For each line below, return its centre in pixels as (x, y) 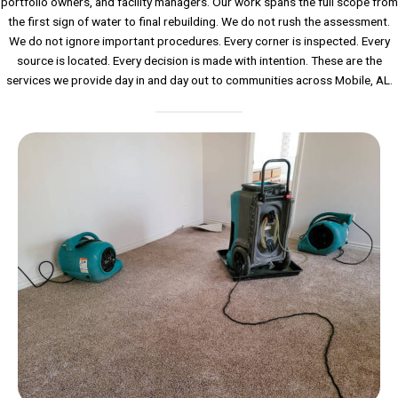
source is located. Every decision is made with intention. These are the (199, 61)
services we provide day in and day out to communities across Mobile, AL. (199, 80)
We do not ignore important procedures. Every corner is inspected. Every (199, 41)
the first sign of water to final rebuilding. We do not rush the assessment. (199, 22)
